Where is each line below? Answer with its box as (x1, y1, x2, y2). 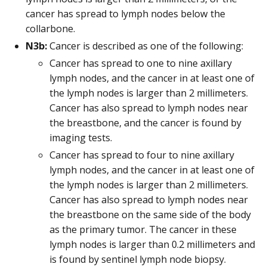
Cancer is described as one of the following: (47, 39, 243, 52)
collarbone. (26, 21, 75, 35)
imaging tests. (49, 131, 112, 145)
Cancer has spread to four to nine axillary (49, 148, 234, 162)
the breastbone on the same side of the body (49, 208, 251, 222)
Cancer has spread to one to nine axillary (49, 57, 232, 70)
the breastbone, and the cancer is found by (49, 116, 241, 130)
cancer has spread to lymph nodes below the (26, 7, 225, 20)
